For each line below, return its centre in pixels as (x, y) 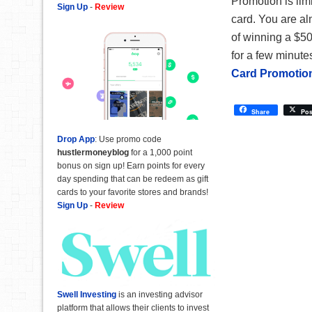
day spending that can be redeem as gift (133, 179)
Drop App (76, 139)
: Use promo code (128, 139)
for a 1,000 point (161, 152)
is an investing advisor (159, 294)
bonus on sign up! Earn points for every (131, 165)
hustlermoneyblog (93, 152)
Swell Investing (87, 294)
